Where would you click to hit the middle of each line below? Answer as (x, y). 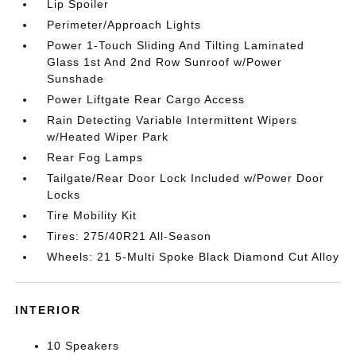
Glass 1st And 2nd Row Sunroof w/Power (165, 62)
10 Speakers (83, 346)
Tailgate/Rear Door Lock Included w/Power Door (186, 178)
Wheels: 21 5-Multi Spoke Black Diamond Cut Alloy (193, 257)
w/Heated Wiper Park (108, 137)
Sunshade (76, 79)
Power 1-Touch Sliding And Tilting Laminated (176, 45)
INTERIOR (48, 310)
